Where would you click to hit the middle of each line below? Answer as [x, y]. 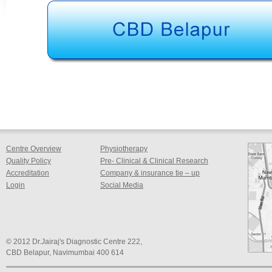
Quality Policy [29, 161]
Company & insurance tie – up [150, 173]
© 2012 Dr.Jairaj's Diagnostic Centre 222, [74, 242]
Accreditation [28, 173]
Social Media [122, 185]
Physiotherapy [124, 149]
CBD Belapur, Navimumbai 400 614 [65, 253]
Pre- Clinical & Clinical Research [154, 161]
